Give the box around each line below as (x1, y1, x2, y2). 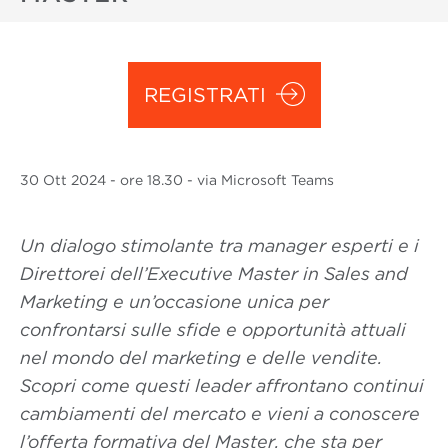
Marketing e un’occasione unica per (20, 291, 329, 312)
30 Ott (20, 172, 67, 188)
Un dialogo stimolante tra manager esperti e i (20, 235, 419, 256)
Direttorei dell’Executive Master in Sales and (20, 263, 408, 284)
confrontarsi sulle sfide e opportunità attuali (20, 319, 406, 340)
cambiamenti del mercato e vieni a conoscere (20, 403, 420, 424)
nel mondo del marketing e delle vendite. (20, 347, 382, 368)
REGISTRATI (143, 83, 266, 107)
